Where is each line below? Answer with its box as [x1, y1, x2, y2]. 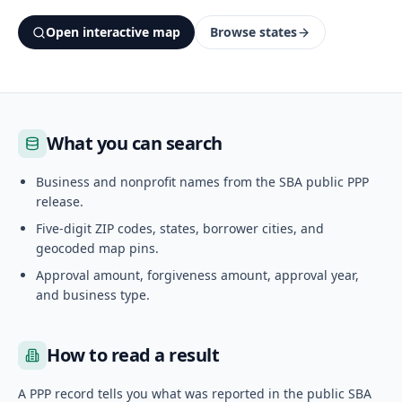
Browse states [210, 23, 297, 40]
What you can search [47, 131, 223, 155]
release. [36, 193, 83, 210]
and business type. [36, 286, 150, 303]
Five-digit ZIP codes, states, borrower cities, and [36, 220, 324, 237]
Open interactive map [46, 23, 180, 40]
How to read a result [47, 343, 219, 367]
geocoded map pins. [36, 240, 159, 257]
